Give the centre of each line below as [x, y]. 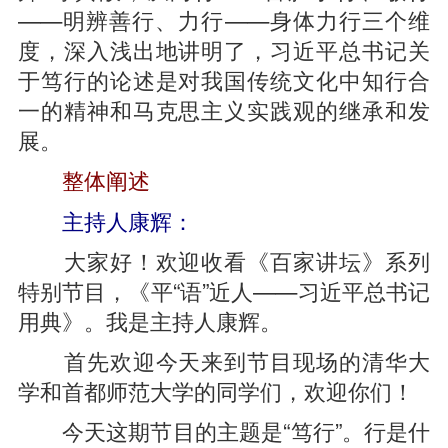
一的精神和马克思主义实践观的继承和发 [224, 109]
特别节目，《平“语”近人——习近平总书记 [224, 290]
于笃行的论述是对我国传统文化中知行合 [224, 79]
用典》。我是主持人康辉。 [149, 320]
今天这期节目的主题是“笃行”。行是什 [224, 430]
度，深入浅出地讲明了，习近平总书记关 [224, 49]
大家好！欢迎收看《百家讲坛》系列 [224, 260]
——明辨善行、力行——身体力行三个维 [224, 19]
